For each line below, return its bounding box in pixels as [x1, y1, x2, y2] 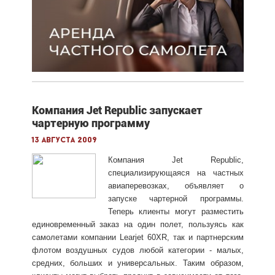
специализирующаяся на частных [107, 168, 244, 177]
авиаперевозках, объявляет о [107, 180, 244, 190]
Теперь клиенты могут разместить [107, 206, 244, 216]
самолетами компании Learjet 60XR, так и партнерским [31, 232, 244, 242]
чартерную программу [31, 116, 150, 130]
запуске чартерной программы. [107, 193, 244, 203]
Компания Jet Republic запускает [31, 103, 203, 117]
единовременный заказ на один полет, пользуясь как [31, 219, 244, 229]
